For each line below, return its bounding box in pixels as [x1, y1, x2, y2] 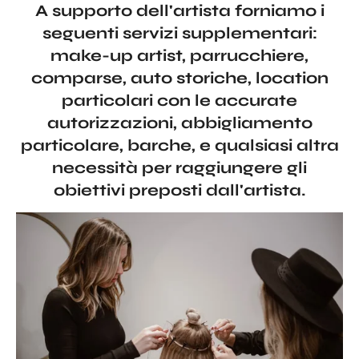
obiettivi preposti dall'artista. [53, 179, 306, 200]
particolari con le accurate [62, 90, 297, 111]
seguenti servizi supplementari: [42, 22, 317, 43]
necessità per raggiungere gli [52, 157, 307, 178]
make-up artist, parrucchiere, [50, 45, 309, 66]
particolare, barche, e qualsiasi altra [20, 135, 339, 155]
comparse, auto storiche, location [30, 67, 329, 88]
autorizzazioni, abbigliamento [46, 112, 313, 133]
